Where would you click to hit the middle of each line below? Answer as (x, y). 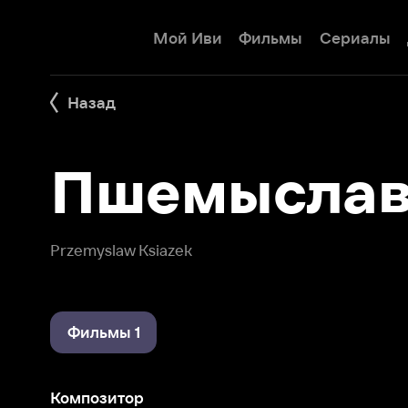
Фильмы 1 (90, 289)
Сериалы (308, 33)
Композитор (84, 346)
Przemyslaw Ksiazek (105, 217)
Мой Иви (163, 33)
